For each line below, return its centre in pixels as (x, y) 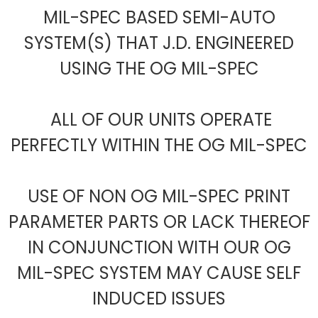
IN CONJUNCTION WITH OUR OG (159, 248)
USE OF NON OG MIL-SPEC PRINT (159, 197)
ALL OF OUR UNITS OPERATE (159, 120)
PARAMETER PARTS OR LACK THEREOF (159, 222)
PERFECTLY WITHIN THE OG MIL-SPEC (159, 146)
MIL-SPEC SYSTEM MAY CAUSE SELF (159, 273)
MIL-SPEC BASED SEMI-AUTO (159, 18)
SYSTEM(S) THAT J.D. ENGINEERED (159, 43)
